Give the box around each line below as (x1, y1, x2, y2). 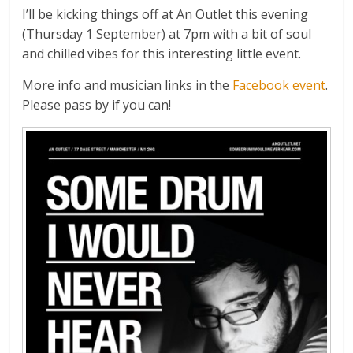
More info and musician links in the (22, 76, 233, 94)
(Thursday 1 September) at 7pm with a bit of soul (22, 24, 312, 43)
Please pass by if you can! (22, 95, 172, 113)
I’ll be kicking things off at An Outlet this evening (22, 5, 309, 23)
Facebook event (232, 76, 326, 94)
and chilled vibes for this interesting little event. (22, 44, 302, 62)
